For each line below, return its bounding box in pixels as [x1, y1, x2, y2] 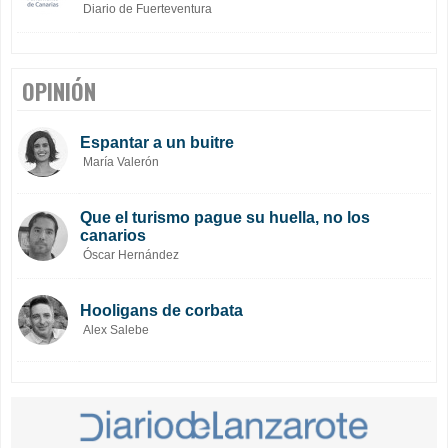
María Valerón [83, 155, 159, 170]
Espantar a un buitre [80, 134, 234, 152]
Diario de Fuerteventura [83, 2, 212, 17]
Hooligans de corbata [80, 302, 243, 320]
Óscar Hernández [83, 248, 179, 263]
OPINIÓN [22, 75, 96, 108]
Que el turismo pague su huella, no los [80, 209, 370, 227]
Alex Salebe [83, 323, 149, 338]
